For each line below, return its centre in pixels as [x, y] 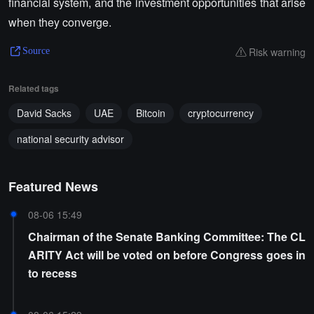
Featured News [53, 186]
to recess [53, 273]
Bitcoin [151, 113]
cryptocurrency [221, 113]
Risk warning [277, 52]
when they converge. [60, 22]
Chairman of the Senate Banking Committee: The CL [167, 237]
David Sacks [44, 113]
